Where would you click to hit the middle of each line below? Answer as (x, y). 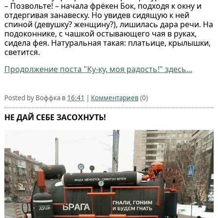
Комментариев (115, 98)
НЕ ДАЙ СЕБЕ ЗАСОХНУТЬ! (55, 118)
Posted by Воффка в (36, 98)
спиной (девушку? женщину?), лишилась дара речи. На (109, 25)
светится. (22, 52)
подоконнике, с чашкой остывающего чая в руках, (100, 34)
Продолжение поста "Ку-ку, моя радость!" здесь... (98, 69)
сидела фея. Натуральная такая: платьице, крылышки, (107, 43)
